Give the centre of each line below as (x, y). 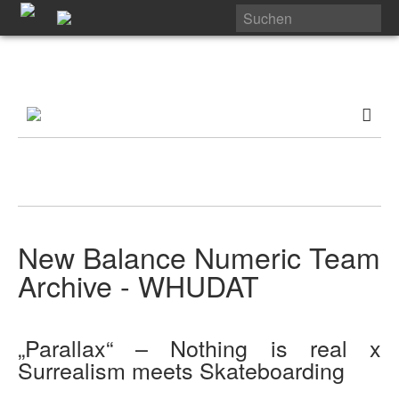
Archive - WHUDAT (138, 285)
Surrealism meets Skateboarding (181, 370)
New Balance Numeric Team (199, 256)
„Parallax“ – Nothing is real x (199, 348)
